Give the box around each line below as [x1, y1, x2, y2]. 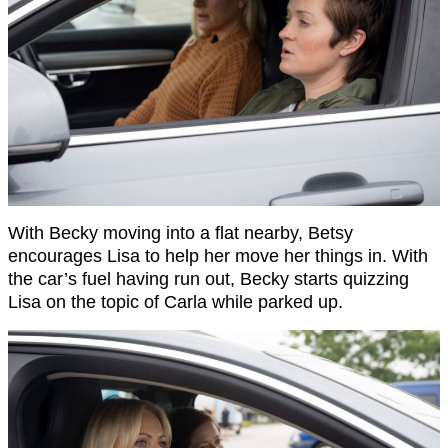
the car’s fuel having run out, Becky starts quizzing [8, 268, 409, 289]
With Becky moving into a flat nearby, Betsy [8, 222, 353, 243]
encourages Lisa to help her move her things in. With [8, 245, 428, 266]
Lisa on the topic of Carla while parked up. [8, 291, 343, 312]
